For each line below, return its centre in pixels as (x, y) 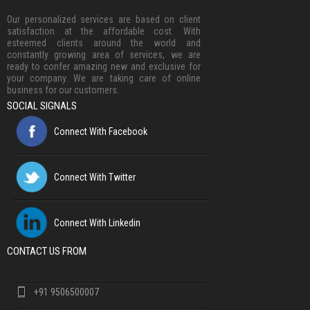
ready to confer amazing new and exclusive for (104, 66)
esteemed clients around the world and (104, 43)
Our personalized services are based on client (104, 19)
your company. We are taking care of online (104, 78)
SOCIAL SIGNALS (42, 106)
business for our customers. (63, 90)
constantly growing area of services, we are (104, 54)
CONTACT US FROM (47, 251)
